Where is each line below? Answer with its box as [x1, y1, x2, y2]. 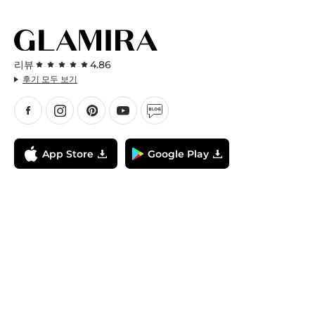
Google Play [148, 147, 209, 160]
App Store [42, 147, 94, 160]
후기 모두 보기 [22, 74, 77, 85]
